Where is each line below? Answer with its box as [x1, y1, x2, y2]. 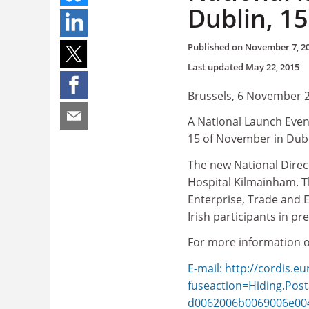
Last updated [188, 60, 246, 73]
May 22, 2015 [246, 60, 299, 73]
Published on [188, 40, 245, 53]
